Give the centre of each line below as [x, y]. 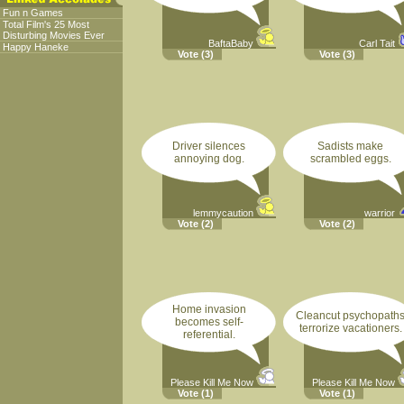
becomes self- [209, 322]
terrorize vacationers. [350, 328]
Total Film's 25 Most [46, 24]
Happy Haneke [36, 47]
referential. [209, 335]
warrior [380, 213]
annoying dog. [209, 159]
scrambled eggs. [350, 159]
